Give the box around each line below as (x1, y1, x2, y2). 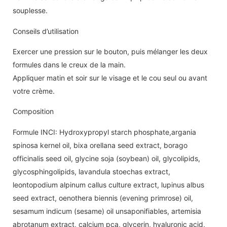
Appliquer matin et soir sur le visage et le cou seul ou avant (13, 73, 207, 82)
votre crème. (13, 86, 55, 95)
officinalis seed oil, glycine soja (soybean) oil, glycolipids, (13, 154, 200, 163)
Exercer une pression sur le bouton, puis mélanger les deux (13, 47, 208, 56)
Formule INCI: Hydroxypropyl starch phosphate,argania (13, 127, 196, 136)
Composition (13, 107, 54, 116)
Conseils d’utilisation (13, 26, 79, 35)
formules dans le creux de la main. (13, 60, 126, 69)
